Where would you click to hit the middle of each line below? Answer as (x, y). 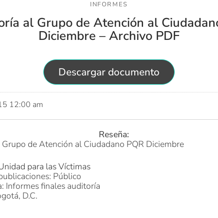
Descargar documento (109, 72)
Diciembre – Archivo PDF (109, 36)
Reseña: (114, 135)
